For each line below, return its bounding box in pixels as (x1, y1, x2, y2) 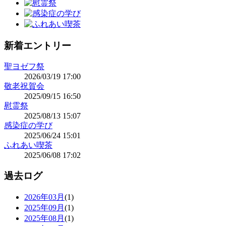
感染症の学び (4, 121, 52, 130)
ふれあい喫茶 (4, 141, 52, 150)
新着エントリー (4, 40, 71, 51)
